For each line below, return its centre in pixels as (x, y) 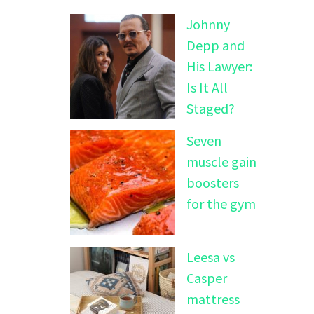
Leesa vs (211, 257)
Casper (207, 278)
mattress (213, 299)
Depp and (216, 45)
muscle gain (221, 161)
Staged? (211, 108)
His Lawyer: (219, 66)
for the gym (221, 203)
